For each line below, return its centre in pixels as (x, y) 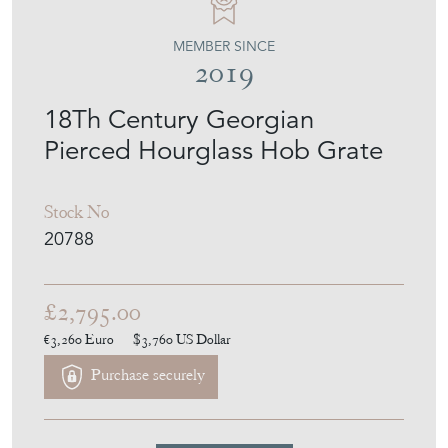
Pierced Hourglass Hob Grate (213, 149)
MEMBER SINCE (224, 45)
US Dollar (203, 338)
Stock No (76, 211)
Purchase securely (146, 375)
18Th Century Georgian (179, 118)
